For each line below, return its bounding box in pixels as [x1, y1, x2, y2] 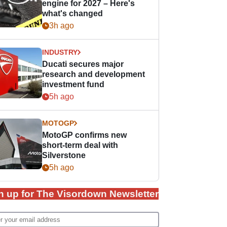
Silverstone [42, 151, 86, 160]
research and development [42, 70, 145, 79]
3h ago [49, 21, 74, 30]
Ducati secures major [42, 60, 124, 68]
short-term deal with [42, 141, 119, 149]
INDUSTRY [42, 48, 78, 56]
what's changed [42, 9, 103, 18]
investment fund [42, 80, 105, 89]
